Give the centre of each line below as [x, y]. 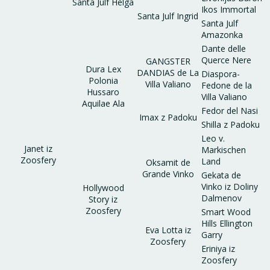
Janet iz [38, 149]
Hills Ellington [227, 224]
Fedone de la [227, 86]
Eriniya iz [218, 249]
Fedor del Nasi [230, 111]
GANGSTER [168, 61]
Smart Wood [226, 212]
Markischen [224, 150]
